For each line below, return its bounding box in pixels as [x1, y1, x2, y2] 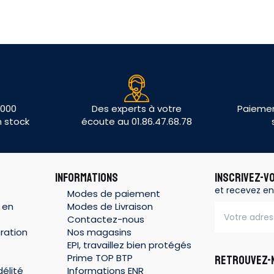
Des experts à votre [92, 102, 182, 116]
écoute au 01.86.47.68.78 [81, 115, 193, 128]
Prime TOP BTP [67, 251, 133, 264]
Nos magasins [67, 225, 131, 239]
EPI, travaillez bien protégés [67, 238, 191, 251]
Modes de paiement [67, 187, 160, 200]
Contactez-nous [67, 212, 144, 226]
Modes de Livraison [67, 199, 153, 213]
